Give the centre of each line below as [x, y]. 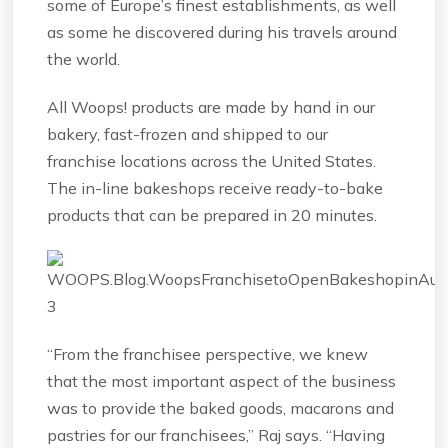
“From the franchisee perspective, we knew [208, 353]
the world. [84, 58]
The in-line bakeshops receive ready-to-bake [215, 187]
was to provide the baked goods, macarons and [221, 407]
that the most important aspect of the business [222, 380]
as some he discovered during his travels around [222, 31]
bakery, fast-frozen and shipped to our [188, 133]
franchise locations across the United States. [212, 160]
